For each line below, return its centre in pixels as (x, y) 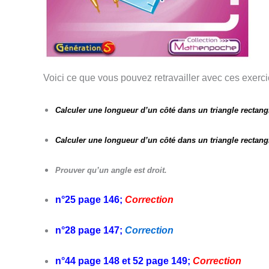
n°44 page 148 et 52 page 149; (124, 261)
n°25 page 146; (90, 199)
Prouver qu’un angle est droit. (111, 170)
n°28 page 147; (89, 230)
